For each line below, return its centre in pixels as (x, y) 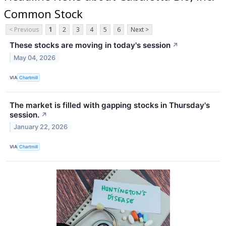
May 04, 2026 (35, 58)
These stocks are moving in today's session (90, 45)
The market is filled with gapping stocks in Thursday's (110, 105)
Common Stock (43, 13)
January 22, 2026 (41, 127)
